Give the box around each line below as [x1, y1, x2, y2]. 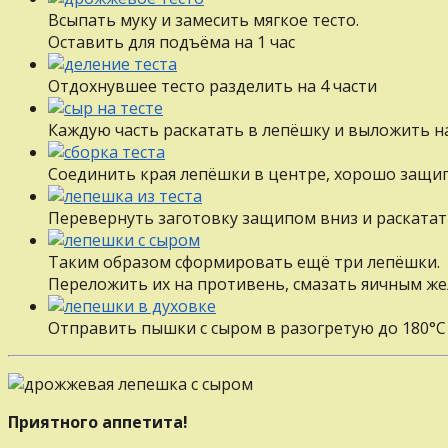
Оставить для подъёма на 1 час [48, 30, 295, 53]
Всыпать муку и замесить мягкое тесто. [48, 8, 359, 31]
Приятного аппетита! [8, 410, 188, 433]
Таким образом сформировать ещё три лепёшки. [48, 250, 440, 273]
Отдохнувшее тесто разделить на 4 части [48, 74, 377, 97]
